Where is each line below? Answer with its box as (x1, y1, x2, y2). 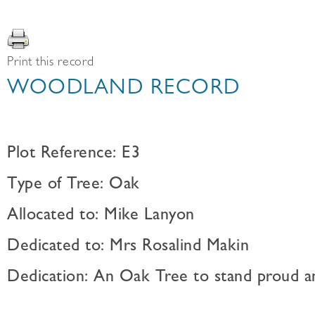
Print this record (7, 57, 94, 70)
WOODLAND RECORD (7, 79, 240, 101)
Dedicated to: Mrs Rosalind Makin (7, 239, 249, 256)
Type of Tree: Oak (7, 177, 140, 194)
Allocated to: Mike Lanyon (7, 208, 195, 225)
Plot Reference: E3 (7, 146, 140, 163)
